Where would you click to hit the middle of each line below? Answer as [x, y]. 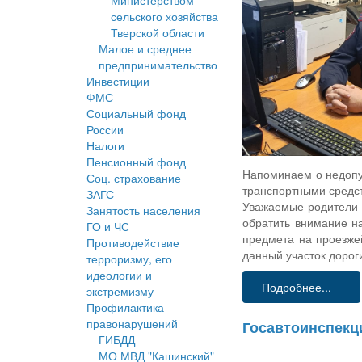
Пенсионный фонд [136, 162]
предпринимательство [158, 65]
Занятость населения [143, 210]
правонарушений [132, 324]
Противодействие [133, 243]
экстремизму [120, 291]
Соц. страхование [134, 178]
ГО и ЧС [108, 227]
